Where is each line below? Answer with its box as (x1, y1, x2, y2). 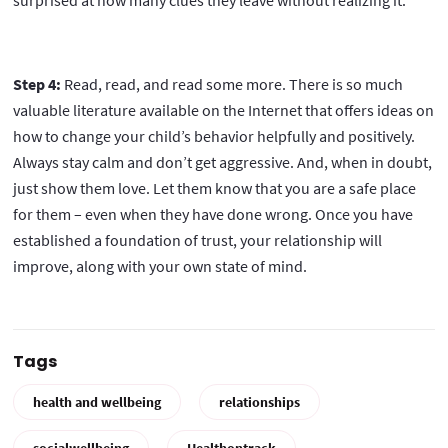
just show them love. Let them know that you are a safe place (13, 178, 416, 199)
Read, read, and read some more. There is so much (64, 74, 403, 95)
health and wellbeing (33, 393, 161, 412)
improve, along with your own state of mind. (13, 256, 307, 277)
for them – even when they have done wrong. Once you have (13, 204, 413, 225)
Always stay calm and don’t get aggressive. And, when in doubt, (13, 152, 432, 173)
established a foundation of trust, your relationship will (13, 230, 382, 251)
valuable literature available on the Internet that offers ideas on (13, 100, 434, 121)
